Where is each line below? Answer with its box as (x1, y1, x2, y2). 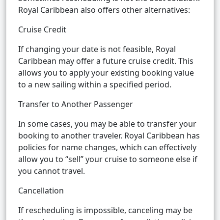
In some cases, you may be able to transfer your (18, 118, 196, 130)
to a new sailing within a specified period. (18, 79, 171, 90)
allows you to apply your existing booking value (18, 67, 194, 79)
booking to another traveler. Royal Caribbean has (18, 130, 200, 141)
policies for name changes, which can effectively (18, 142, 196, 153)
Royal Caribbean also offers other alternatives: (18, 4, 190, 16)
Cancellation (18, 185, 64, 196)
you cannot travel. (18, 165, 85, 177)
